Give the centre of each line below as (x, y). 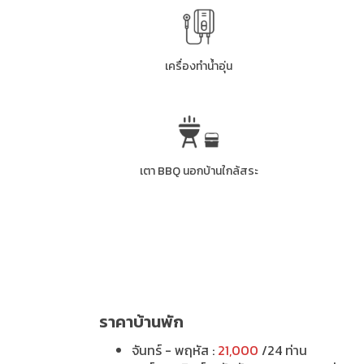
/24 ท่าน (283, 350)
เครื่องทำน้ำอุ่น (199, 67)
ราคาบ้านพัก (141, 321)
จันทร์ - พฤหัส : (175, 350)
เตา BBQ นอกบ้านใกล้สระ (199, 171)
